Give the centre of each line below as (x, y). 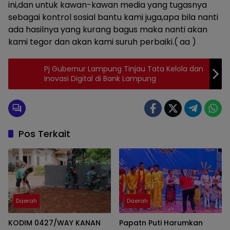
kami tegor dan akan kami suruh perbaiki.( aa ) (102, 42)
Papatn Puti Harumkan (161, 223)
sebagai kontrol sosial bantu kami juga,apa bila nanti (113, 17)
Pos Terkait (44, 134)
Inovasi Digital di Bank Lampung (100, 79)
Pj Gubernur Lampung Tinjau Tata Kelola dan (124, 69)
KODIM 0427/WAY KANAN (54, 223)
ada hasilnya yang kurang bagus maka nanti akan (108, 30)
